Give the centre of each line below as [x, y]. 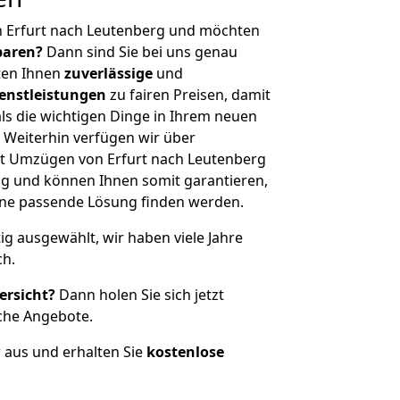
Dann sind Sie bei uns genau [140, 52]
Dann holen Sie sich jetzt [140, 295]
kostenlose [185, 352]
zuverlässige [108, 73]
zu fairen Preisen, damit [188, 95]
